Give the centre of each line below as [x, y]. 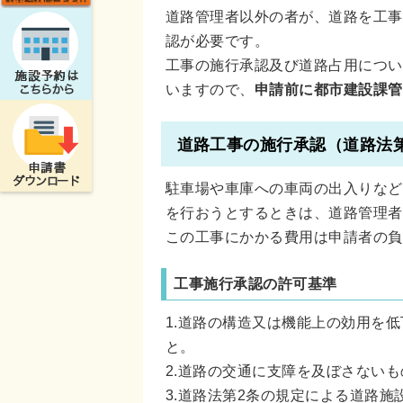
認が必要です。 [218, 40]
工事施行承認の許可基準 [255, 283]
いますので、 [210, 89]
